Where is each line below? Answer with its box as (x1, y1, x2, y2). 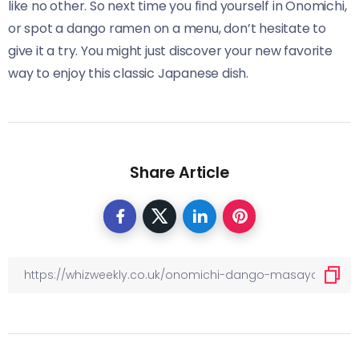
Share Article (130, 161, 229, 184)
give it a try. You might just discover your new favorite (8, 41, 333, 60)
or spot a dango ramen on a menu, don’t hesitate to (8, 18, 326, 38)
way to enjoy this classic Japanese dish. (8, 63, 248, 83)
